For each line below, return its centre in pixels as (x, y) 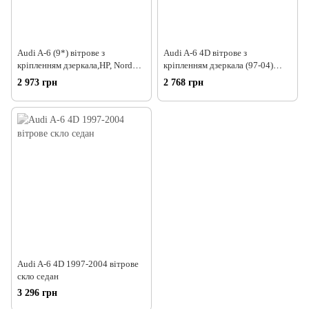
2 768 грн (183, 82)
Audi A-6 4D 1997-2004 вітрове (78, 263)
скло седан (38, 276)
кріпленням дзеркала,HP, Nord (75, 66)
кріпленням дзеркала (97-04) (218, 66)
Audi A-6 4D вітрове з (205, 53)
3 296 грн (37, 292)
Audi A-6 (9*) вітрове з (61, 53)
